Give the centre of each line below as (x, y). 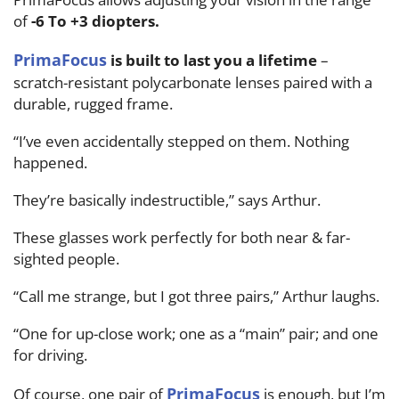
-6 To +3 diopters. (95, 20)
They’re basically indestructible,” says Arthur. (167, 199)
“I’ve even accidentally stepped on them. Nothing (181, 141)
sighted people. (68, 258)
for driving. (52, 354)
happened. (50, 162)
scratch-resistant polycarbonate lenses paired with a (193, 82)
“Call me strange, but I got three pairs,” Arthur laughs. (198, 296)
